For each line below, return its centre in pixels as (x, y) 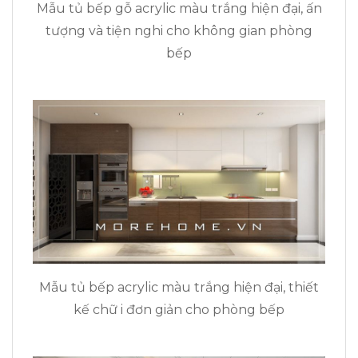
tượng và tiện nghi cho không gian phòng (179, 30)
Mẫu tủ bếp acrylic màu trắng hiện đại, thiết (179, 288)
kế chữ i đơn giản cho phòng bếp (179, 310)
